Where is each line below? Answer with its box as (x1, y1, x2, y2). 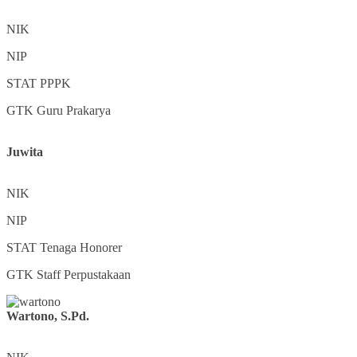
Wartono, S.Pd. (6, 309, 89, 324)
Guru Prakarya (37, 104, 111, 118)
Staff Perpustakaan (37, 268, 131, 282)
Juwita (6, 145, 43, 159)
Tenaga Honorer (40, 241, 122, 255)
